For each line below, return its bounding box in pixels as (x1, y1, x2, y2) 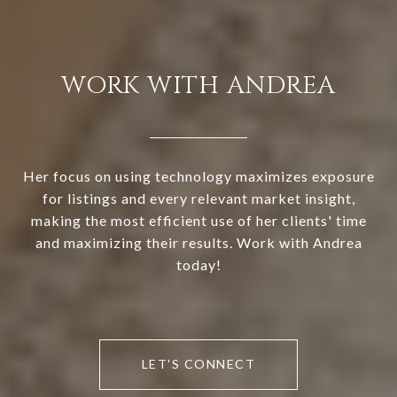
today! (175, 256, 222, 274)
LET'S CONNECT (141, 356, 256, 372)
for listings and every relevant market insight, (42, 190, 355, 207)
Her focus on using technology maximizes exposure (22, 167, 375, 185)
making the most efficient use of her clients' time (30, 212, 367, 230)
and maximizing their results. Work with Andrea (35, 234, 362, 252)
